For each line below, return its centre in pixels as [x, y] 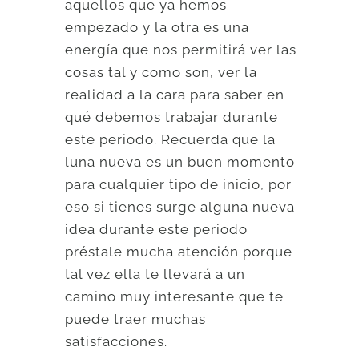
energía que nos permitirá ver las [181, 49]
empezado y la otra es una [157, 27]
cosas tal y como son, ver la [161, 72]
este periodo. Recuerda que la [171, 139]
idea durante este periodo [157, 229]
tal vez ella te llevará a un [155, 274]
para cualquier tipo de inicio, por [179, 184]
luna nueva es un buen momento [180, 161]
